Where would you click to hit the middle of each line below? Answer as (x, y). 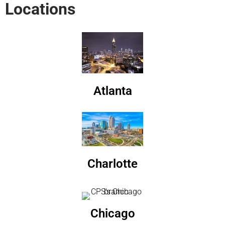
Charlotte (113, 164)
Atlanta (113, 91)
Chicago (113, 214)
